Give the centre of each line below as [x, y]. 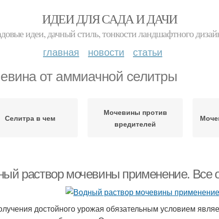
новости [106, 52]
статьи [148, 52]
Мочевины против [135, 112]
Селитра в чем [30, 118]
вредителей [135, 124]
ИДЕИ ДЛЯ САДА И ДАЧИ [109, 19]
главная [61, 52]
